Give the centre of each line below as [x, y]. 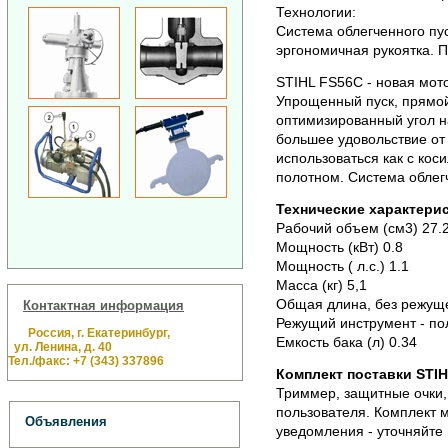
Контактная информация [103, 305]
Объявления [66, 422]
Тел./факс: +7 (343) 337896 [86, 360]
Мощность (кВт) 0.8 [339, 246]
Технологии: [315, 12]
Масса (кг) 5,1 [321, 284]
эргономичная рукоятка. [354, 50]
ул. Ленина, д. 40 [60, 346]
